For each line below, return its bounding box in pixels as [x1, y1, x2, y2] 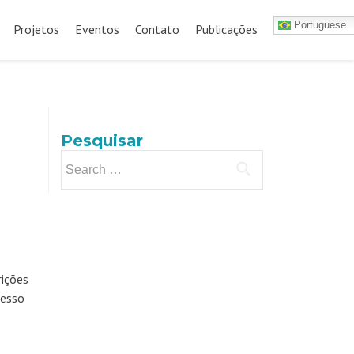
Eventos [75, 21, 119, 37]
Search [60, 151, 95, 167]
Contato [135, 21, 179, 37]
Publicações [195, 21, 258, 37]
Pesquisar [61, 131, 143, 150]
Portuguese [291, 18, 346, 31]
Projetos [13, 21, 59, 37]
